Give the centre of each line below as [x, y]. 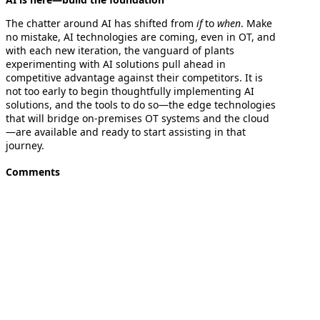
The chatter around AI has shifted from [101, 23]
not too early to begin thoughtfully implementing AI [130, 91]
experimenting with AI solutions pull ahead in [116, 64]
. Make [256, 23]
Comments [33, 172]
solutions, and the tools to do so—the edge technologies [141, 104]
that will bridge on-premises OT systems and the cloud [137, 118]
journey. [25, 145]
